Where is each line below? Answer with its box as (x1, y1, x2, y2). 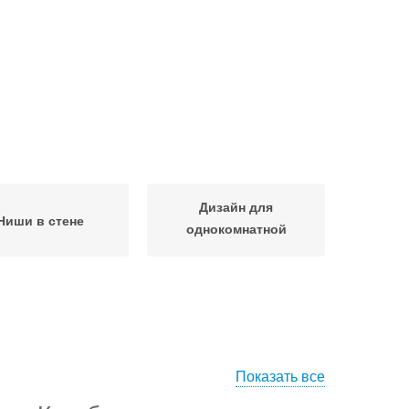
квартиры (204, 240, 268, 259)
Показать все (236, 365, 325, 386)
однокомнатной (185, 218, 287, 237)
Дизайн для (199, 196, 273, 215)
